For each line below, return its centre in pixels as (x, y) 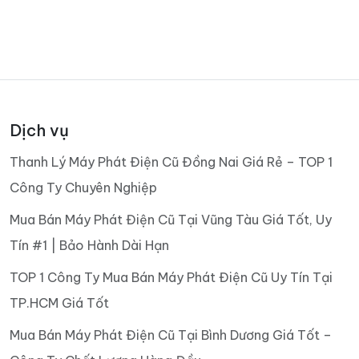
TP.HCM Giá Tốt (59, 303)
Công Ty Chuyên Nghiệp (83, 187)
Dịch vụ (39, 130)
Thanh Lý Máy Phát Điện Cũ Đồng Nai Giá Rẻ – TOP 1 (171, 161)
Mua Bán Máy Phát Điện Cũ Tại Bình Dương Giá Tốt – (171, 335)
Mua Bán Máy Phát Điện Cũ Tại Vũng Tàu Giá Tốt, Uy (171, 219)
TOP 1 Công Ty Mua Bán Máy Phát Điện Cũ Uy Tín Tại (171, 277)
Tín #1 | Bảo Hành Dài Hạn (89, 245)
